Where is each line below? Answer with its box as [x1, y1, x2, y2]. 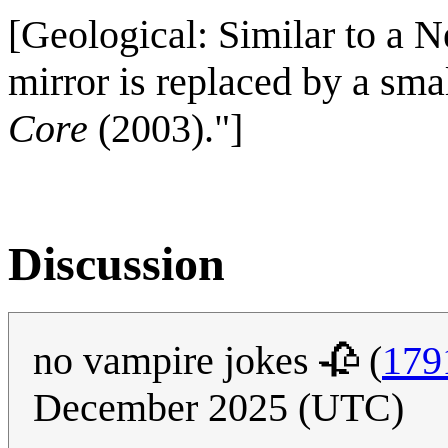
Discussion [8, 236, 225, 290]
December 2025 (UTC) [33, 385, 404, 431]
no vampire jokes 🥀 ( [33, 338, 382, 384]
